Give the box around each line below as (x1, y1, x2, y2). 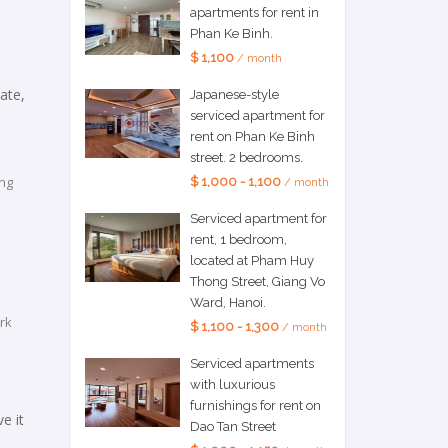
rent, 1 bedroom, (189, 232, 287, 248)
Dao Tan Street (189, 419, 276, 435)
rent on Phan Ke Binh (189, 129, 315, 145)
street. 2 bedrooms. (189, 150, 303, 166)
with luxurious (189, 377, 275, 393)
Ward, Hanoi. (189, 295, 266, 311)
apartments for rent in (189, 5, 319, 21)
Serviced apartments (189, 356, 314, 372)
